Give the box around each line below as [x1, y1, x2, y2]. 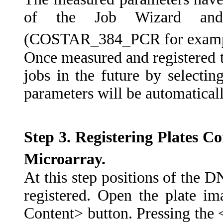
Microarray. [24, 150, 106, 168]
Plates [157, 128, 198, 146]
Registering [75, 128, 153, 146]
